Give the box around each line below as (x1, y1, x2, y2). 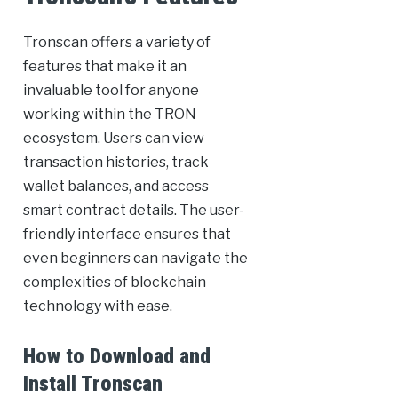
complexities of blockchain (22, 274, 206, 291)
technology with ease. (22, 298, 172, 315)
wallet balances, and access (22, 178, 209, 195)
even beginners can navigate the (22, 250, 248, 267)
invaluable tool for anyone (22, 82, 199, 99)
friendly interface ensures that (22, 226, 231, 243)
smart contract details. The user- (22, 202, 244, 219)
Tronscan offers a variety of (22, 34, 211, 52)
